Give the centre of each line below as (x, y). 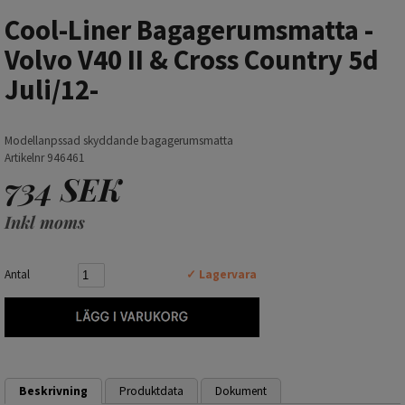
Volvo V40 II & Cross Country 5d (192, 60)
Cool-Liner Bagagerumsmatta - (189, 30)
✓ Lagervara (221, 274)
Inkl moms (45, 222)
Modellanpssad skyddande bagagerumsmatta (119, 141)
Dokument (241, 391)
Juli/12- (52, 89)
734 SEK (63, 188)
